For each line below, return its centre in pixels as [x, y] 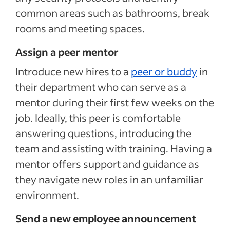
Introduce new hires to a [73, 71]
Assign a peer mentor [67, 52]
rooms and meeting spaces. [80, 28]
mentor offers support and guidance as [107, 164]
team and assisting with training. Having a [114, 148]
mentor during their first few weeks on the [115, 102]
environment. [47, 194]
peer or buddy [164, 71]
